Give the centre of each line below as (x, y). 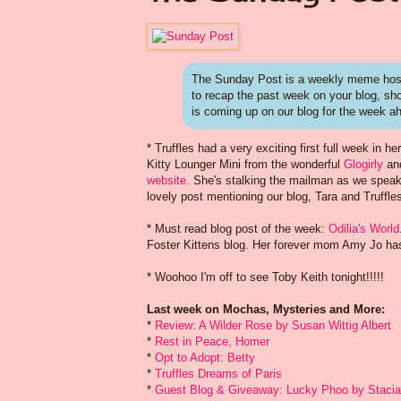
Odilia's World (364, 228)
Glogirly (363, 164)
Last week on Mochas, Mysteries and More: (266, 309)
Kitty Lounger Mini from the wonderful (245, 164)
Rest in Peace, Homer (212, 341)
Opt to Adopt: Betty (205, 357)
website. (168, 180)
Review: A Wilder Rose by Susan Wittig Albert (273, 325)
